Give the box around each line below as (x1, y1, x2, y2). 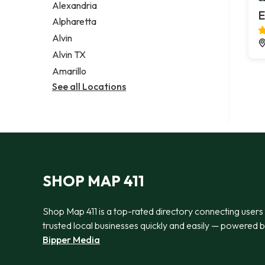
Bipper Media (43, 233, 100, 245)
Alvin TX (52, 49, 86, 61)
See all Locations (52, 80, 126, 92)
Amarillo (52, 64, 86, 77)
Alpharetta (52, 15, 96, 28)
